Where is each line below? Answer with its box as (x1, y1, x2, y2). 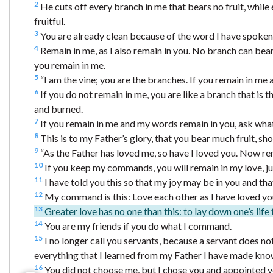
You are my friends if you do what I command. (43, 220, 232, 232)
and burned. (34, 103, 83, 115)
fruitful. (34, 15, 65, 27)
